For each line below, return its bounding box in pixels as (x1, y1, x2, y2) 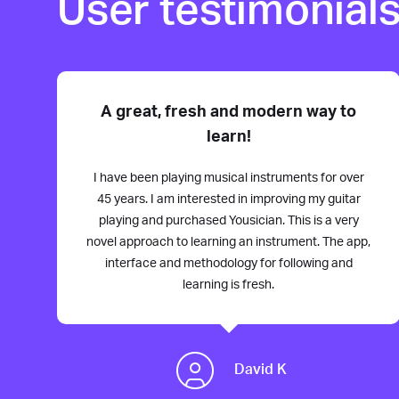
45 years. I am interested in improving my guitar (96, 192, 361, 206)
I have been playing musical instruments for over (93, 171, 364, 184)
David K (234, 362, 288, 378)
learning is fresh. (183, 278, 275, 291)
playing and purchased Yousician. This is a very (98, 214, 359, 227)
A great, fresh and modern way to (101, 103, 357, 120)
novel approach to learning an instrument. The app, (86, 235, 371, 248)
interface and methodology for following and (104, 256, 353, 270)
